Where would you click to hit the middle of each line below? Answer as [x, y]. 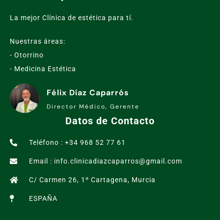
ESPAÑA [43, 199]
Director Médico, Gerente [93, 107]
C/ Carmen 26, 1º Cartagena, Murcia [92, 180]
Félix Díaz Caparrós [88, 93]
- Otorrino [27, 55]
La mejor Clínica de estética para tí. [72, 18]
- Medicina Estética [43, 69]
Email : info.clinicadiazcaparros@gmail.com [105, 161]
